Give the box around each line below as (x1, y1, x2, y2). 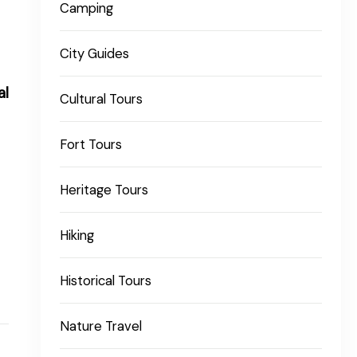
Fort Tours (60, 135, 123, 153)
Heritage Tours (60, 181, 149, 198)
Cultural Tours (60, 90, 143, 108)
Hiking (60, 226, 95, 244)
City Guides (60, 45, 130, 62)
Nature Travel (60, 317, 143, 335)
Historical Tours (60, 272, 152, 289)
